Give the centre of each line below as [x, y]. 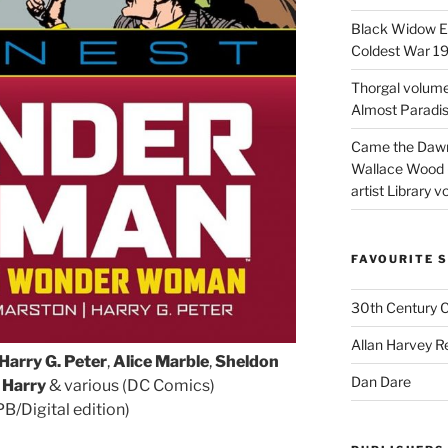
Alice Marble [161, 361]
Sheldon [247, 361]
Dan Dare [380, 381]
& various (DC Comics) [132, 385]
